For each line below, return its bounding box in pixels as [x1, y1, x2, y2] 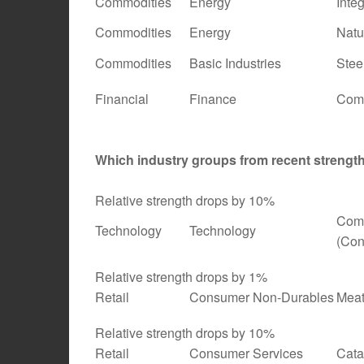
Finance [189, 89, 236, 108]
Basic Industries [189, 53, 281, 72]
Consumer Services [189, 343, 303, 362]
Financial [95, 89, 149, 108]
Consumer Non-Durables [189, 287, 334, 306]
